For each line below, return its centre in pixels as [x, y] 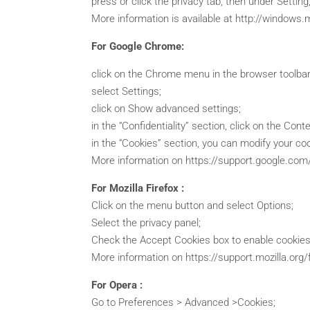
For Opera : [117, 285]
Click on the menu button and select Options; [192, 205]
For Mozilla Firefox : [138, 188]
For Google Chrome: [138, 46]
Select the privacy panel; [146, 222]
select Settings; [126, 91]
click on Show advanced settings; [166, 108]
